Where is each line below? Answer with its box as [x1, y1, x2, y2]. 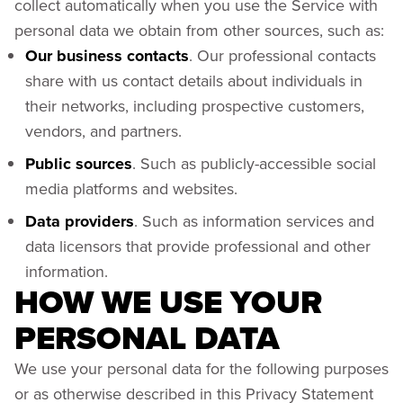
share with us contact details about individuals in [25, 69, 363, 92]
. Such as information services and [134, 210, 374, 232]
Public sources [25, 152, 132, 175]
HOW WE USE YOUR [14, 278, 322, 326]
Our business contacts [25, 44, 189, 67]
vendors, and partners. [25, 120, 182, 142]
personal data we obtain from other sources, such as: [14, 19, 384, 41]
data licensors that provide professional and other [25, 235, 371, 257]
